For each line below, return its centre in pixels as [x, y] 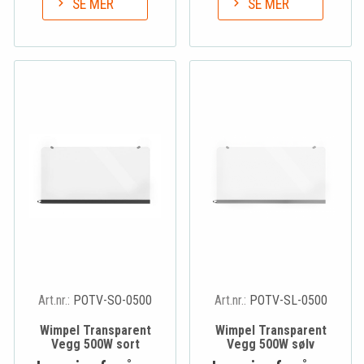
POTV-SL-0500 [288, 301]
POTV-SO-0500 [113, 301]
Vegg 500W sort [95, 344]
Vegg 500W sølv [271, 344]
